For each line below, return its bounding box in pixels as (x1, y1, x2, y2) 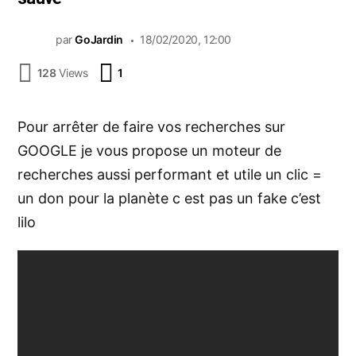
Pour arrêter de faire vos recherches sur (17, 118, 285, 135)
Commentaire (126, 60, 192, 74)
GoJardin (75, 33, 123, 46)
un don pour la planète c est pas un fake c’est (17, 189, 321, 207)
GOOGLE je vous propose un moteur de (17, 141, 281, 159)
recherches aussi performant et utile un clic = (17, 165, 322, 183)
